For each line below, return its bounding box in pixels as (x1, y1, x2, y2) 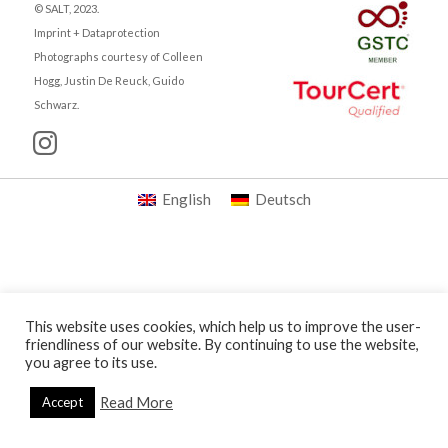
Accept (42, 394, 83, 410)
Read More (100, 393, 173, 411)
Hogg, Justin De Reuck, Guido (33, 73, 184, 87)
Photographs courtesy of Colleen (33, 49, 203, 63)
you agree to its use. (25, 354, 157, 371)
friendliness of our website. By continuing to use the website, (25, 336, 419, 353)
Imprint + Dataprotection (33, 25, 160, 39)
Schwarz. (33, 97, 79, 111)
